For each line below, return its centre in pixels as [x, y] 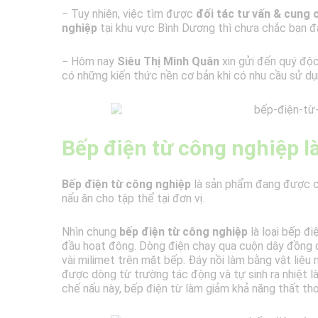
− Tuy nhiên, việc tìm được [129, 14]
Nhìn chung [91, 231]
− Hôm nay [89, 62]
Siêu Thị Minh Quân [168, 62]
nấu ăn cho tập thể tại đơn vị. [133, 198]
